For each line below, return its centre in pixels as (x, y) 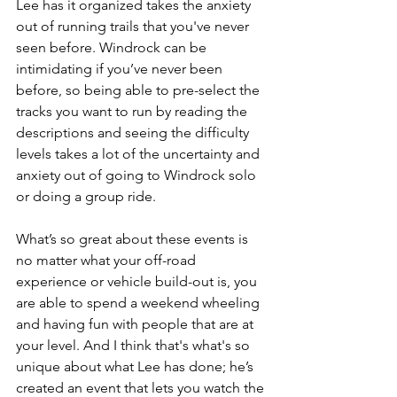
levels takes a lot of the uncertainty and (140, 154)
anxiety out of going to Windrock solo (138, 175)
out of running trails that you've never (134, 27)
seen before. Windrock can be (113, 48)
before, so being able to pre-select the (140, 90)
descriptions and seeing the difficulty (134, 133)
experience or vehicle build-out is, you (138, 282)
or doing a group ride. (86, 197)
